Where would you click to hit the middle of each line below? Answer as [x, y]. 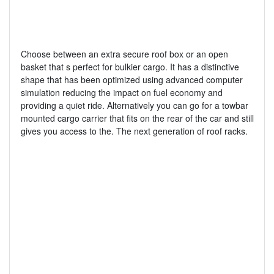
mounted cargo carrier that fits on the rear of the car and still [137, 118]
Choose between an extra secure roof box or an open [124, 54]
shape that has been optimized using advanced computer [131, 80]
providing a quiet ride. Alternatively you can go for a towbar [134, 106]
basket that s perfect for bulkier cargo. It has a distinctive [130, 67]
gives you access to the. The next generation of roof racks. [134, 131]
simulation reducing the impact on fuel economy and [121, 93]
